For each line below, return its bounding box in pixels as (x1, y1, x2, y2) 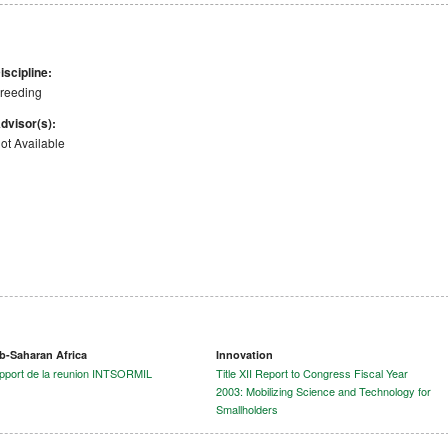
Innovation (216, 347, 273, 362)
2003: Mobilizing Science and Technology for (216, 383, 431, 399)
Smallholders (216, 401, 278, 417)
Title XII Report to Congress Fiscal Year (216, 365, 408, 381)
